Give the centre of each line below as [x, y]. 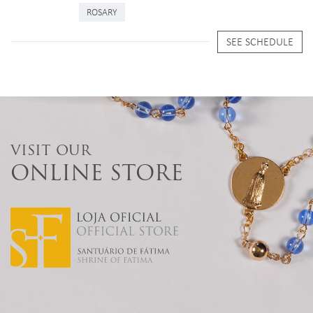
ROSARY [102, 11]
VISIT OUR [51, 151]
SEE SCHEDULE [260, 41]
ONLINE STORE [97, 173]
